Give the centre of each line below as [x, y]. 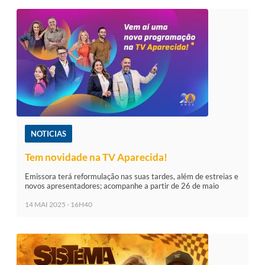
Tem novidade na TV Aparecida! [96, 157]
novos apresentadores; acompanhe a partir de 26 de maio [122, 186]
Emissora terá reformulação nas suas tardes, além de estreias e [132, 177]
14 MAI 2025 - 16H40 [59, 205]
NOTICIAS [49, 134]
